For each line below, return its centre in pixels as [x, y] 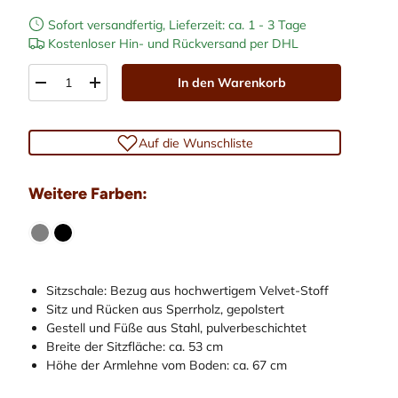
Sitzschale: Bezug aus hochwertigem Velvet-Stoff [187, 291]
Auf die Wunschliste [196, 143]
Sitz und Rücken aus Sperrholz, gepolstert [165, 310]
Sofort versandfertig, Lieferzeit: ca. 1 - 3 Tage [177, 25]
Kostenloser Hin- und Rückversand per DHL [171, 44]
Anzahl [49, 73]
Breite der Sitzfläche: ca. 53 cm [135, 347]
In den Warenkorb [231, 83]
